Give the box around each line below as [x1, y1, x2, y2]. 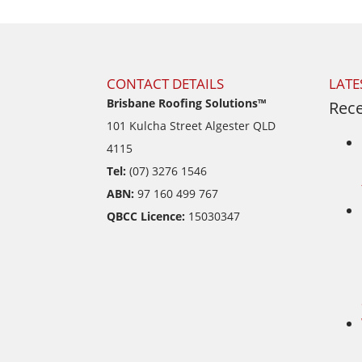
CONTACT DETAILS [107, 74, 224, 93]
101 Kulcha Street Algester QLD [107, 117, 276, 133]
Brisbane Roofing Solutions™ [107, 95, 266, 111]
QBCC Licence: [107, 208, 185, 224]
